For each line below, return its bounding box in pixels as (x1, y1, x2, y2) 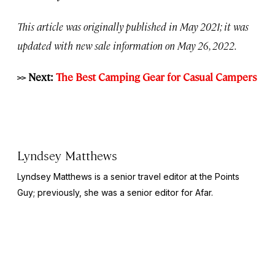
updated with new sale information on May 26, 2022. (17, 38, 237, 52)
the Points (199, 171, 239, 182)
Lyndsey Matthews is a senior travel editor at (17, 171, 199, 182)
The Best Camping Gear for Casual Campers (56, 69, 257, 83)
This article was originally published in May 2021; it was (17, 19, 249, 33)
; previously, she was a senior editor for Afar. (33, 187, 213, 198)
